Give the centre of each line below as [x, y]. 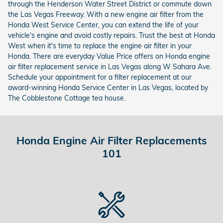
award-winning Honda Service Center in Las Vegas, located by [108, 87]
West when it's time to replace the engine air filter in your [100, 46]
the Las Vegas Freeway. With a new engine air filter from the [106, 14]
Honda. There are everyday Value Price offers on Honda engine [109, 56]
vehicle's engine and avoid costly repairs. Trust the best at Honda [111, 35]
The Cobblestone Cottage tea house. [67, 98]
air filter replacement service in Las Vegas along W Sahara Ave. [110, 66]
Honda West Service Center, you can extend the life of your [103, 25]
